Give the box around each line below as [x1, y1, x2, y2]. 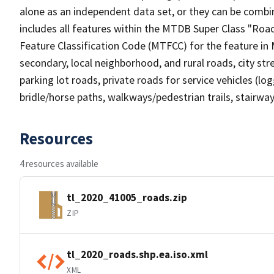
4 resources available [20, 158, 98, 169]
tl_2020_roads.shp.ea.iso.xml [67, 247, 208, 261]
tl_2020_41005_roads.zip [67, 190, 187, 204]
